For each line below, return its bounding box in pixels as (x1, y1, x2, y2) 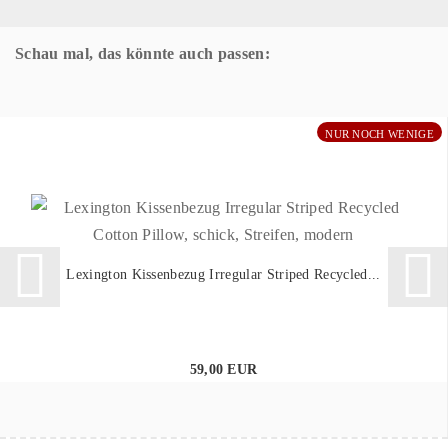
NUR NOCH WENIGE (325, 128, 434, 141)
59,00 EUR (189, 361, 258, 377)
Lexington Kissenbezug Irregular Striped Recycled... (66, 266, 381, 282)
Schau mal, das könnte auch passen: (15, 44, 270, 62)
